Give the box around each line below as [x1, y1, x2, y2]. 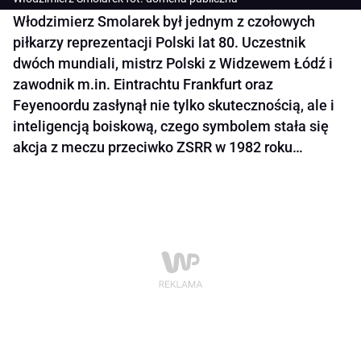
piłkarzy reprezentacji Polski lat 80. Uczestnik [13, 34, 305, 52]
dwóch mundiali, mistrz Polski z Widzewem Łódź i [13, 55, 333, 73]
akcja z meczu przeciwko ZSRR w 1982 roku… [13, 139, 303, 156]
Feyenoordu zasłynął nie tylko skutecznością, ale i [13, 97, 334, 114]
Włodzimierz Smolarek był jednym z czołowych [13, 13, 315, 31]
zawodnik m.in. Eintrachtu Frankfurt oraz [13, 76, 273, 93]
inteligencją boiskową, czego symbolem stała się [13, 118, 329, 135]
